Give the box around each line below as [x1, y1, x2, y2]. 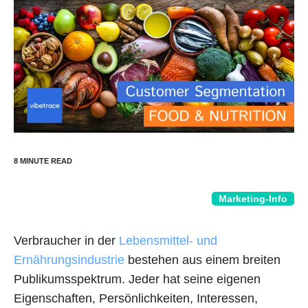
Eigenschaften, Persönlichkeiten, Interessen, [14, 291, 258, 305]
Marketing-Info [219, 193, 287, 204]
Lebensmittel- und [115, 234, 217, 247]
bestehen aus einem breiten [124, 253, 280, 267]
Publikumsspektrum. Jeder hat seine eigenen [14, 272, 261, 286]
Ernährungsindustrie [14, 253, 124, 267]
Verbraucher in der [14, 234, 115, 247]
